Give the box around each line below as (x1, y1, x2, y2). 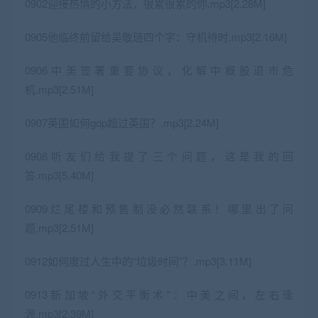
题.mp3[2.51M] (25, 219, 94, 235)
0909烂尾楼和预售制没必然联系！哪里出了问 (25, 200, 293, 216)
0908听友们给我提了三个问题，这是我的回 (25, 148, 293, 163)
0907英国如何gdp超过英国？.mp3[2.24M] (25, 114, 219, 130)
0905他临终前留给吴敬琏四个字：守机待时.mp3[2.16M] (25, 28, 287, 44)
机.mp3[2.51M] (25, 81, 94, 97)
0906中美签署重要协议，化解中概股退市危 (25, 62, 293, 77)
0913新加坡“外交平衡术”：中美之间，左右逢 (25, 286, 293, 302)
